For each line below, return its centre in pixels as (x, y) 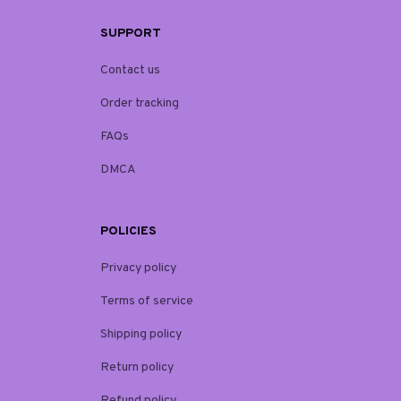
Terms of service (147, 302)
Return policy (137, 368)
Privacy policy (138, 269)
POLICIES (128, 232)
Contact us (130, 71)
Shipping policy (141, 335)
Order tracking (140, 104)
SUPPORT (131, 34)
